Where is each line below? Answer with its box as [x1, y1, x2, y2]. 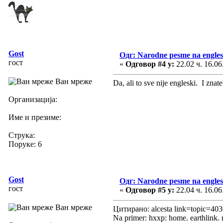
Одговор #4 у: [125, 59, 174, 68]
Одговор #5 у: [125, 185, 174, 194]
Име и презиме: [8, 112, 61, 121]
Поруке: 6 [8, 139, 42, 148]
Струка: [8, 130, 35, 139]
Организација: [8, 95, 57, 104]
